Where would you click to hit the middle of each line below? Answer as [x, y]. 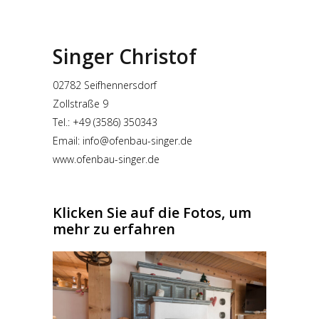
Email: [68, 141]
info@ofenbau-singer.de [137, 141]
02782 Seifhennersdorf [105, 85]
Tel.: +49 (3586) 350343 [105, 122]
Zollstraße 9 [80, 104]
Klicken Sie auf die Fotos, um [152, 213]
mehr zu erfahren [114, 229]
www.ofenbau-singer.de [106, 159]
